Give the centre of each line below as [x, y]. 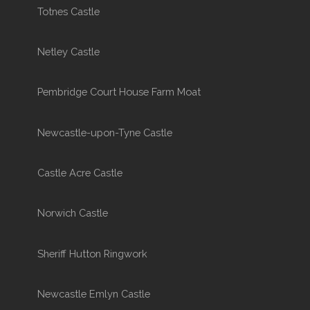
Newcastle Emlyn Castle [93, 294]
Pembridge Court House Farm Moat [119, 92]
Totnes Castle [68, 11]
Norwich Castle [72, 213]
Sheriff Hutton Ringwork [92, 253]
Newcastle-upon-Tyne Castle [104, 132]
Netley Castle [68, 52]
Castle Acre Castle [80, 173]
